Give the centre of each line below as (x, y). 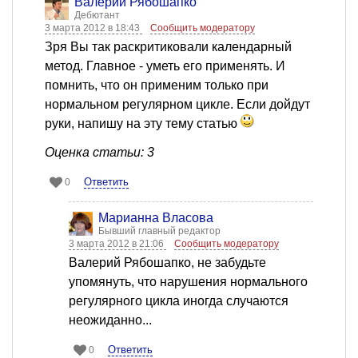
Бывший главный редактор (159, 231)
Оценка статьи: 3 (99, 153)
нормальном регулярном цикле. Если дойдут (177, 105)
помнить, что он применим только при (157, 86)
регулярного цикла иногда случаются (179, 301)
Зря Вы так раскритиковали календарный (168, 47)
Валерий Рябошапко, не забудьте (167, 263)
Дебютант (97, 16)
